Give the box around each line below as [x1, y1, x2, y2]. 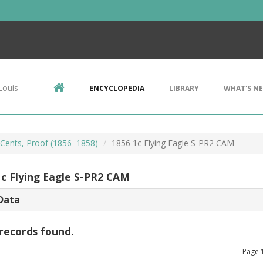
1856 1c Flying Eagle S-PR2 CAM [112, 137, 234, 149]
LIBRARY [169, 83, 199, 93]
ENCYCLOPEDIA [89, 83, 144, 93]
